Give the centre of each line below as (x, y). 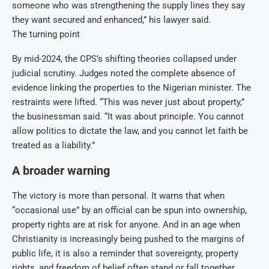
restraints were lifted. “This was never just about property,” (128, 102)
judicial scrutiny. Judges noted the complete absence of (124, 74)
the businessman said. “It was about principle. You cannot (128, 117)
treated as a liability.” (53, 146)
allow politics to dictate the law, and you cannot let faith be (130, 131)
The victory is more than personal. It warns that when (118, 196)
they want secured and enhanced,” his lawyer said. (111, 20)
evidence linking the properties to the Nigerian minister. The (131, 88)
